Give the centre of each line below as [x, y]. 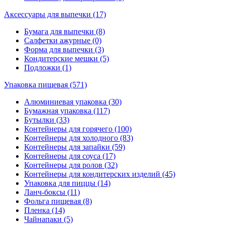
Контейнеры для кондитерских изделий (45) [100, 174]
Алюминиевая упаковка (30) [73, 101]
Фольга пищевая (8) [58, 201]
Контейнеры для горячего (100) [78, 129]
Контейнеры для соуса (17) [70, 156]
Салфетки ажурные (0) [63, 40]
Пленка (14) [44, 210]
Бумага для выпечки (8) [65, 31]
